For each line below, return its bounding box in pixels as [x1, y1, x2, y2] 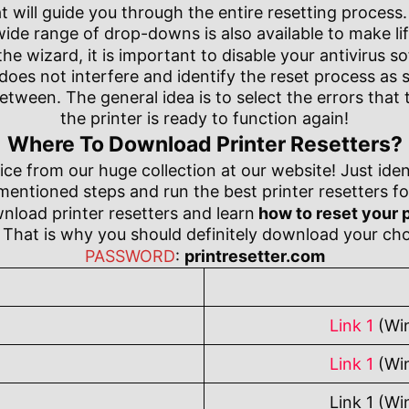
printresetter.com [184, 246, 325, 267]
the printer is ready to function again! [60, 109, 349, 129]
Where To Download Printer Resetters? [6, 131, 403, 158]
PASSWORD [84, 246, 175, 267]
